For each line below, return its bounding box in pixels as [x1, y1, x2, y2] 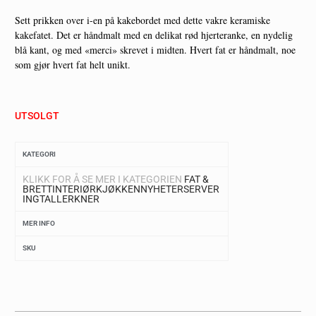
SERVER [183, 183, 219, 195]
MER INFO [23, 219, 55, 228]
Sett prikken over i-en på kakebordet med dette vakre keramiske [15, 13, 270, 28]
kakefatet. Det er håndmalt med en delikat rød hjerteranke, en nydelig [15, 28, 293, 42]
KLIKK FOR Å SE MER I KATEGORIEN [23, 174, 184, 186]
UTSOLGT [15, 110, 59, 122]
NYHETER [140, 183, 183, 195]
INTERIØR [52, 183, 96, 195]
